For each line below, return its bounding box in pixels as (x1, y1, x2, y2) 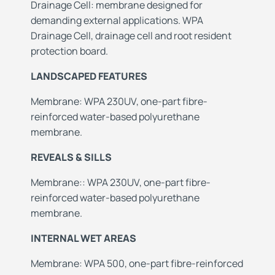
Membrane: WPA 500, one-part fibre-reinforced (31, 257, 243, 271)
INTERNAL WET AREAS (31, 231, 136, 246)
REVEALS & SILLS (31, 150, 112, 165)
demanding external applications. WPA (31, 14, 203, 28)
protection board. (31, 44, 108, 58)
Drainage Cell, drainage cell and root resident (31, 29, 231, 43)
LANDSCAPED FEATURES (31, 69, 147, 83)
